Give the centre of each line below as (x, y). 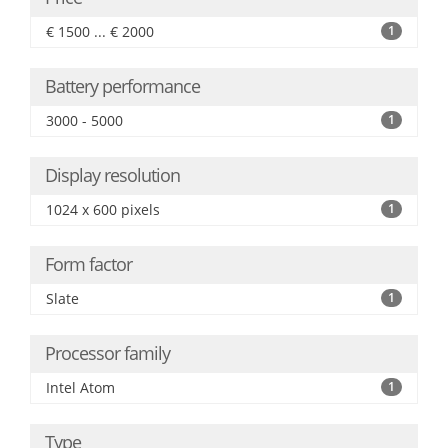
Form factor (88, 264)
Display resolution (112, 175)
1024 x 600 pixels (103, 209)
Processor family (107, 353)
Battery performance (122, 86)
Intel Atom (80, 387)
